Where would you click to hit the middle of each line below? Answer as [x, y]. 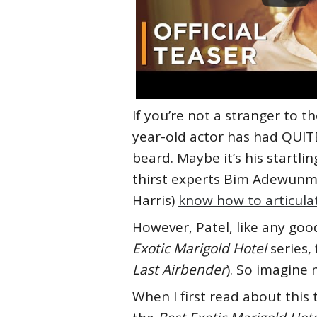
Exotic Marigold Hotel [200, 248]
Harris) [155, 200]
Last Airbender [179, 270]
